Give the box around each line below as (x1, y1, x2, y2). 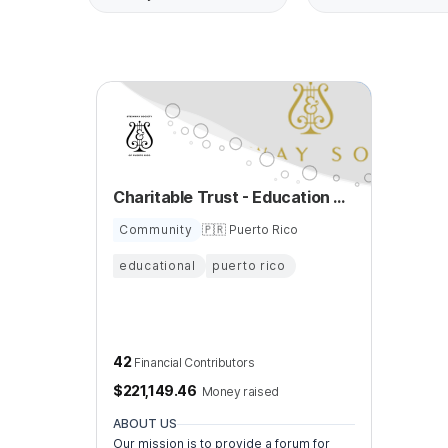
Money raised (201, 384, 279, 399)
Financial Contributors (134, 355, 255, 370)
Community (119, 222, 193, 237)
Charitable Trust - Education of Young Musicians (333, 187, 346, 207)
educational (119, 258, 196, 273)
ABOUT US (113, 416, 177, 431)
